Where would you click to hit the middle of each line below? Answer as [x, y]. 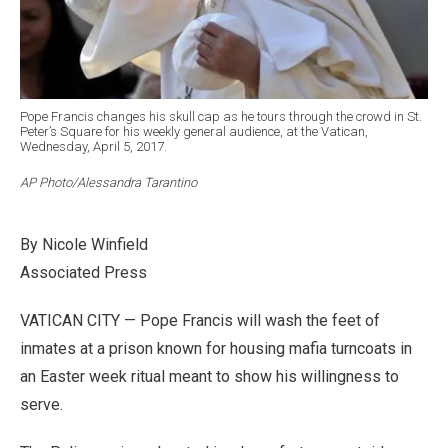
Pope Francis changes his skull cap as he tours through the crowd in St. [221, 116]
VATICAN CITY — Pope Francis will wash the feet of [200, 320]
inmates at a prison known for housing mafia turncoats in [216, 348]
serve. [41, 404]
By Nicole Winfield [84, 244]
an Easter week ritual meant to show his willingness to [209, 376]
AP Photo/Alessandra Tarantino [108, 182]
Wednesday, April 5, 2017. [93, 146]
